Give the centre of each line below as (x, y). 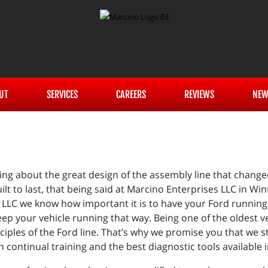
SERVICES (62, 95)
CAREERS (131, 95)
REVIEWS (199, 95)
